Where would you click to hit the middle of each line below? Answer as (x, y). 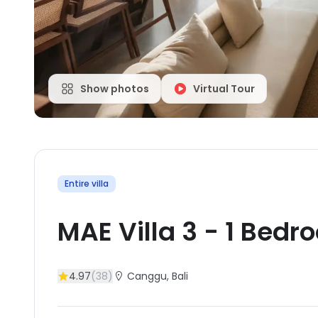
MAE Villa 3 (127, 232)
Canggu (147, 276)
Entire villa (87, 183)
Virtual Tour (224, 89)
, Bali (177, 276)
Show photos (115, 89)
